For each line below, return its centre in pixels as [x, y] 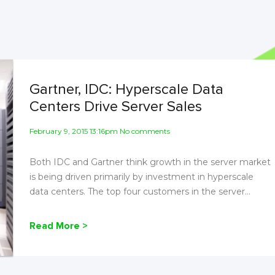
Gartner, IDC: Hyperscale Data [126, 89]
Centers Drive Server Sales [115, 107]
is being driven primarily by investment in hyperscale [141, 177]
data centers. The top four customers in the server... [140, 192]
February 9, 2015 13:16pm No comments [99, 131]
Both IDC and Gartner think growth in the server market [150, 162]
